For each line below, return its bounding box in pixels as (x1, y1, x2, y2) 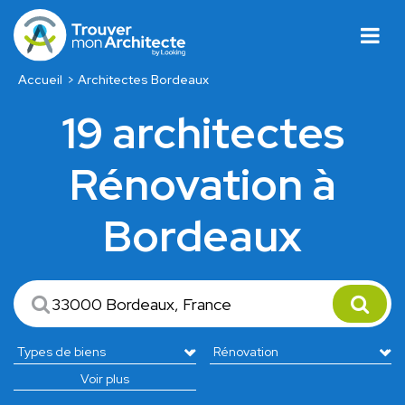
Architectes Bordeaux (78, 71, 210, 89)
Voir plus (80, 371, 129, 388)
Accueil (17, 71, 62, 89)
